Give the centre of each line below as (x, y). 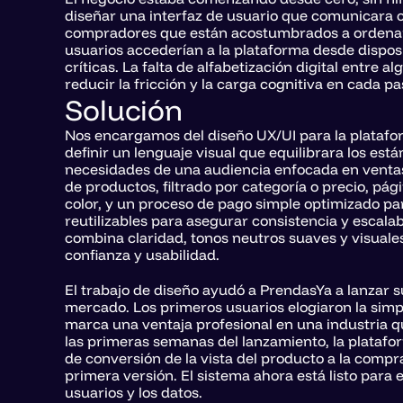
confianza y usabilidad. (142, 255)
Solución (124, 110)
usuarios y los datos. (134, 392)
